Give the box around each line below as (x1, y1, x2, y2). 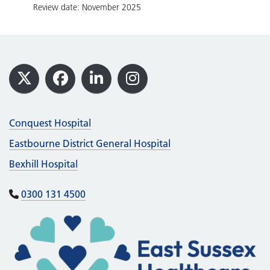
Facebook (59, 80, 127, 98)
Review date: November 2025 (33, 2, 141, 13)
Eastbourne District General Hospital (9, 137, 171, 149)
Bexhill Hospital (9, 158, 78, 170)
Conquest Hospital (9, 117, 91, 129)
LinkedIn (95, 80, 156, 98)
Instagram (131, 80, 202, 98)
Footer (8, 61, 67, 84)
